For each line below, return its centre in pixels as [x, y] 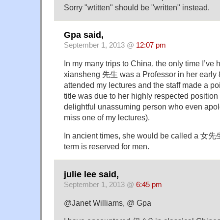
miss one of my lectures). [107, 118]
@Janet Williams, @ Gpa [108, 203]
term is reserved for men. [107, 147]
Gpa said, [84, 35]
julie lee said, [91, 174]
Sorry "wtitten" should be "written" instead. [137, 7]
